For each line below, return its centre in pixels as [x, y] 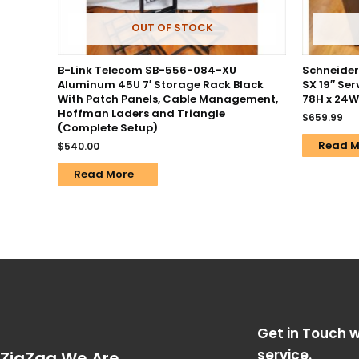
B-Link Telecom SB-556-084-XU [147, 71]
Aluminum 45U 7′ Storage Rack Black [161, 85]
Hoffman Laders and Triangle [141, 114]
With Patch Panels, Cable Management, [168, 99]
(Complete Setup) [108, 128]
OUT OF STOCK [172, 27]
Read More [104, 175]
